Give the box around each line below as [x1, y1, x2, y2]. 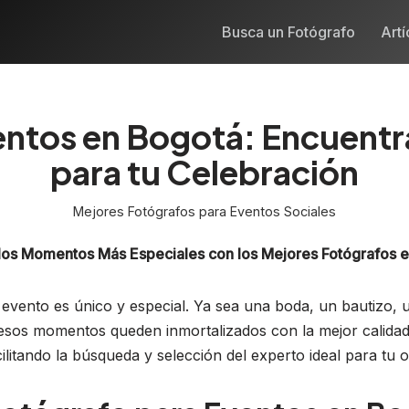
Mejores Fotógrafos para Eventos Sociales [73, 203, 336, 219]
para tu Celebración [50, 151, 359, 193]
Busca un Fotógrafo [222, 22, 355, 41]
